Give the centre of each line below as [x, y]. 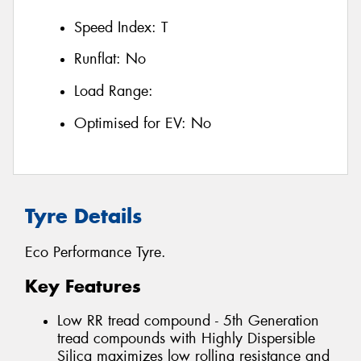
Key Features [83, 286]
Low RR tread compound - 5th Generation [188, 320]
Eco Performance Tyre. [95, 252]
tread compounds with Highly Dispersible [186, 338]
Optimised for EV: [133, 123]
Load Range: [114, 91]
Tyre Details [83, 216]
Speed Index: [118, 27]
